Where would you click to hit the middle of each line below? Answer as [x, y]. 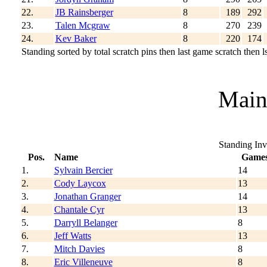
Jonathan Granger [87, 196]
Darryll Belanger [86, 222]
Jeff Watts [72, 235]
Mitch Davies [79, 249]
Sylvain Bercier [83, 170]
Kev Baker [76, 38]
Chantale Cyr [79, 209]
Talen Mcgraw [83, 25]
